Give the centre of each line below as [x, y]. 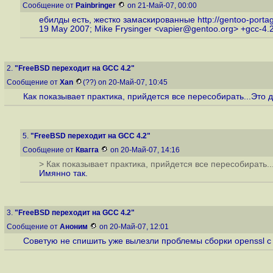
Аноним [74, 227]
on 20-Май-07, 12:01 [134, 227]
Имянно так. [63, 174]
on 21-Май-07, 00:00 [162, 5]
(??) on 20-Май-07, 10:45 [126, 82]
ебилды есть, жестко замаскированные [118, 20]
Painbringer [96, 5]
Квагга [87, 150]
